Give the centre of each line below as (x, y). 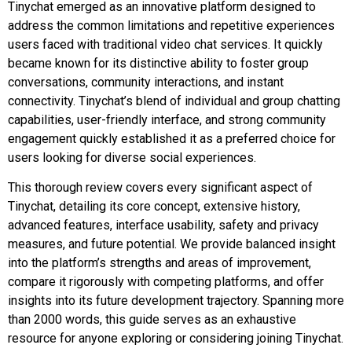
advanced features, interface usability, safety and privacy (163, 225)
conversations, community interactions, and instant (146, 82)
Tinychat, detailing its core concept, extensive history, (154, 207)
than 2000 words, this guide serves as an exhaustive (152, 320)
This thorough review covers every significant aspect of (160, 188)
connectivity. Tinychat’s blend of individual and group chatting (174, 101)
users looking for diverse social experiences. (132, 157)
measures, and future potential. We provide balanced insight (172, 244)
